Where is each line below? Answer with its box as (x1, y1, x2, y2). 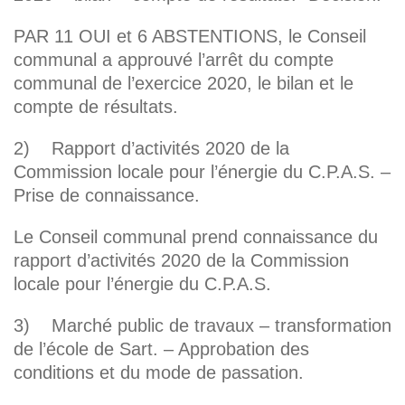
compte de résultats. (14, 96, 178, 117)
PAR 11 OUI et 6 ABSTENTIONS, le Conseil (14, 25, 366, 46)
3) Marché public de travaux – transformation (14, 315, 391, 335)
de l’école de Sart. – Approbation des (14, 338, 309, 359)
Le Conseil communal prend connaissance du (14, 226, 378, 247)
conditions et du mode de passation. (14, 362, 304, 382)
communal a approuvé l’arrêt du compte (14, 49, 334, 70)
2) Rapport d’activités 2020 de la (14, 137, 289, 158)
